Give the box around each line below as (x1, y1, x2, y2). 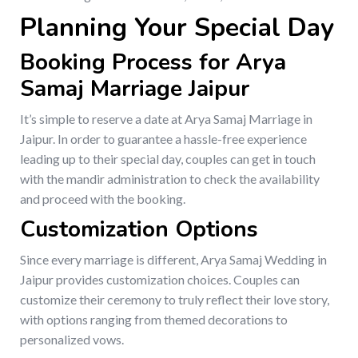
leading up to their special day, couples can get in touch (20, 151, 316, 167)
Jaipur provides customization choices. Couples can (20, 272, 300, 288)
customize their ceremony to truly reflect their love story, (20, 292, 329, 308)
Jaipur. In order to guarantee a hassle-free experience (20, 131, 307, 147)
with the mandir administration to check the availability (20, 171, 320, 187)
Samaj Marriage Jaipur (20, 74, 249, 105)
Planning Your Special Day (20, 10, 334, 46)
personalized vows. (20, 332, 124, 348)
